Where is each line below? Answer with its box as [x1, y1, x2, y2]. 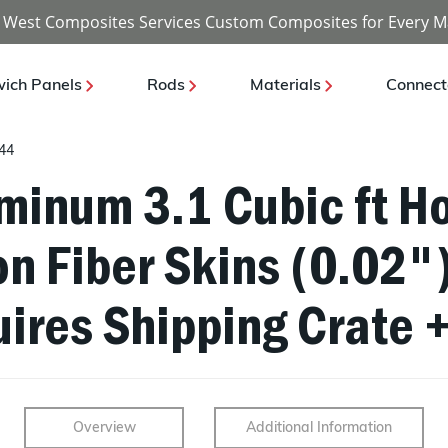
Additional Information [246, 420, 392, 436]
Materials [249, 78, 325, 94]
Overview [72, 420, 136, 436]
